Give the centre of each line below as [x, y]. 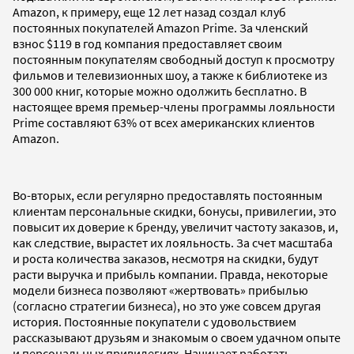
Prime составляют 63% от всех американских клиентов [164, 122]
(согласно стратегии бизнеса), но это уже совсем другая [167, 305]
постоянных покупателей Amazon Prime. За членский [160, 27]
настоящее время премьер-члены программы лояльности [174, 106]
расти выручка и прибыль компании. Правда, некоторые [170, 274]
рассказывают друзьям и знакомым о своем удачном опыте [177, 337]
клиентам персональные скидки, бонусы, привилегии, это [175, 211]
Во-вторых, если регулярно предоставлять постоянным [168, 195]
